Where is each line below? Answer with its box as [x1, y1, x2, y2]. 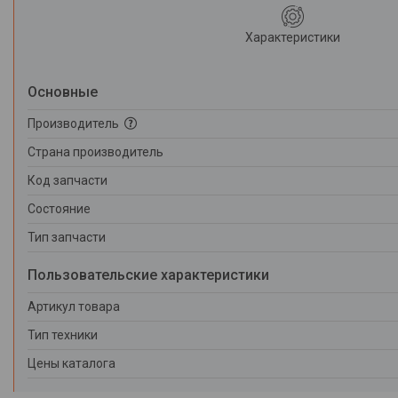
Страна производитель [28, 144, 163, 159]
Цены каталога [28, 355, 115, 370]
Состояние [28, 201, 91, 216]
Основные [28, 83, 98, 100]
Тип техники [28, 327, 98, 342]
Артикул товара [28, 298, 120, 314]
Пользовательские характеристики [28, 266, 269, 283]
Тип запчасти [28, 229, 106, 244]
